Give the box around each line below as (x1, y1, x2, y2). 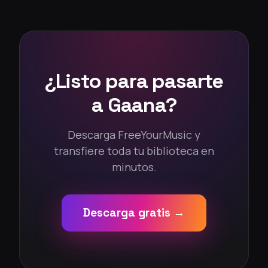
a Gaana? (92, 92, 176, 118)
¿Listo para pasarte (44, 68, 224, 95)
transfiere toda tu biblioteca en (54, 144, 214, 159)
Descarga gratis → (83, 205, 185, 221)
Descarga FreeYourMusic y (68, 127, 200, 142)
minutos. (111, 160, 157, 175)
